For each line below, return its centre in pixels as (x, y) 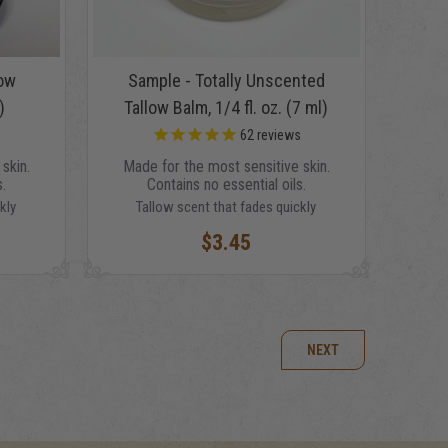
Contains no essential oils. (226, 184)
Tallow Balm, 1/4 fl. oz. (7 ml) (226, 107)
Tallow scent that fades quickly (226, 206)
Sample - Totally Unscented (226, 80)
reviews (277, 135)
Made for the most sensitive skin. (226, 166)
